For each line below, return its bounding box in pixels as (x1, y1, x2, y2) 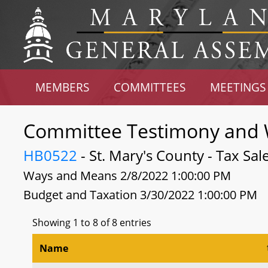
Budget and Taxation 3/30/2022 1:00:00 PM (23, 187, 257, 203)
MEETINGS (209, 80, 266, 95)
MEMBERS (35, 80, 90, 95)
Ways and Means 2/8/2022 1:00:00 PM (23, 167, 231, 184)
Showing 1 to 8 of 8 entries (32, 215, 151, 229)
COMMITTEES (114, 80, 186, 95)
